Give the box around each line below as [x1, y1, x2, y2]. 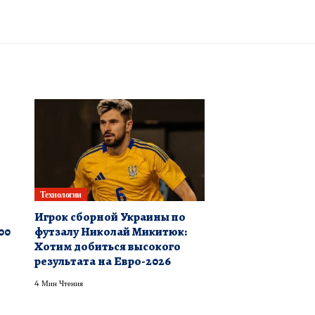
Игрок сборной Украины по [34, 209, 186, 226]
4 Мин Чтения [34, 278, 83, 288]
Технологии [39, 188, 82, 200]
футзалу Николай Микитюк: [34, 224, 187, 240]
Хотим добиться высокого [34, 238, 181, 255]
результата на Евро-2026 [34, 253, 171, 270]
